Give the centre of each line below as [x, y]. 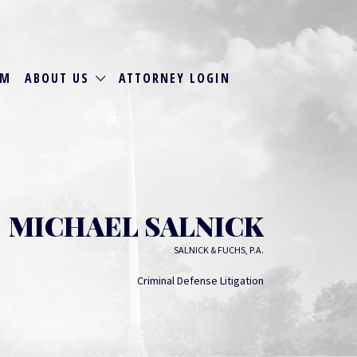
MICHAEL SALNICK [136, 226]
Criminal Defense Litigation [200, 280]
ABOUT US [57, 78]
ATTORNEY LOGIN [175, 78]
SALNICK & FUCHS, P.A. [219, 250]
